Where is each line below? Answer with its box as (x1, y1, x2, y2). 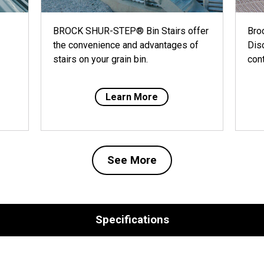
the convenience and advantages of (52, 39, 199, 51)
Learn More (105, 91, 159, 103)
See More (107, 153, 157, 167)
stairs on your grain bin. (52, 53, 148, 65)
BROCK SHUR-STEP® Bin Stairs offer (52, 25, 209, 37)
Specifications (95, 213, 169, 226)
